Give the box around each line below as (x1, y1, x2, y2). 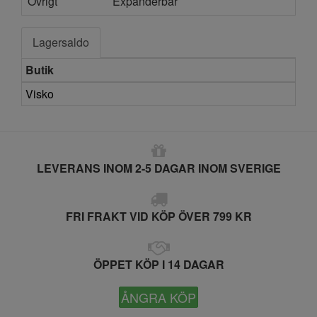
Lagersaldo (33, 34, 89, 50)
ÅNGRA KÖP (121, 288, 196, 306)
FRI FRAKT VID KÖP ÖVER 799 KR (65, 208, 252, 224)
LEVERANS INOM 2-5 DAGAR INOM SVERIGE (36, 160, 281, 176)
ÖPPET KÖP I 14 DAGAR (93, 256, 224, 272)
